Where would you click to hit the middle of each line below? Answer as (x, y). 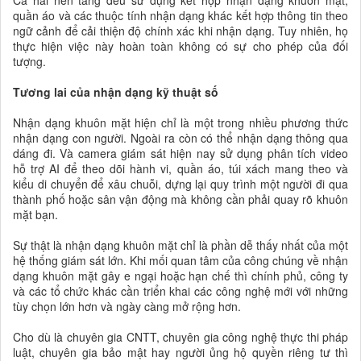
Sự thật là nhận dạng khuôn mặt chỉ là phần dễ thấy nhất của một (180, 245)
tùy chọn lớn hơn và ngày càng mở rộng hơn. (127, 306)
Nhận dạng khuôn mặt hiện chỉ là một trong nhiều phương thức (180, 122)
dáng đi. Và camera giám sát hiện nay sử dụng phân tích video (180, 153)
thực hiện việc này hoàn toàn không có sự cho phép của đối (180, 46)
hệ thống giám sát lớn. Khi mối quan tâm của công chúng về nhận (180, 260)
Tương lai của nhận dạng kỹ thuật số (116, 91)
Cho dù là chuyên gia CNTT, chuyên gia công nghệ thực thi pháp (180, 336)
